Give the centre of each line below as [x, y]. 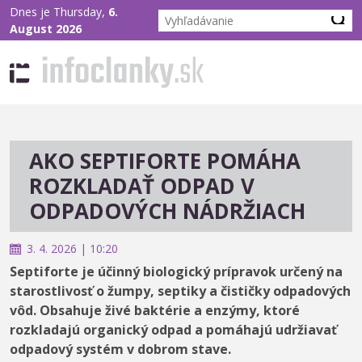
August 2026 [46, 29]
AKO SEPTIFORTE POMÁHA [165, 161]
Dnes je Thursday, [59, 12]
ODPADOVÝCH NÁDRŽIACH [167, 211]
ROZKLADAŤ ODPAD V [142, 186]
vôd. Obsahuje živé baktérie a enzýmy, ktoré [155, 311]
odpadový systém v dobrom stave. [120, 349]
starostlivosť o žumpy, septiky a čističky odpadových [180, 291]
